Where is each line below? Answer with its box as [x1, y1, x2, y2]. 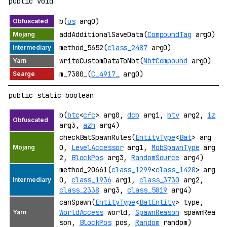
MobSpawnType [151, 142, 200, 152]
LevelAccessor [71, 142, 124, 152]
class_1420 [155, 165, 196, 174]
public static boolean [9, 90, 94, 100]
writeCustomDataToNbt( [59, 56, 143, 65]
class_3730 [139, 175, 180, 184]
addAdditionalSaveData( [59, 29, 147, 39]
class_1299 [111, 165, 152, 174]
